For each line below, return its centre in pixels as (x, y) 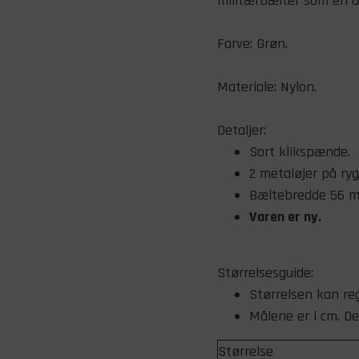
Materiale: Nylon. (267, 87)
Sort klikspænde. (300, 152)
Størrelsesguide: (265, 273)
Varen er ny (284, 217)
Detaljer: (242, 130)
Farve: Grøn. (252, 44)
